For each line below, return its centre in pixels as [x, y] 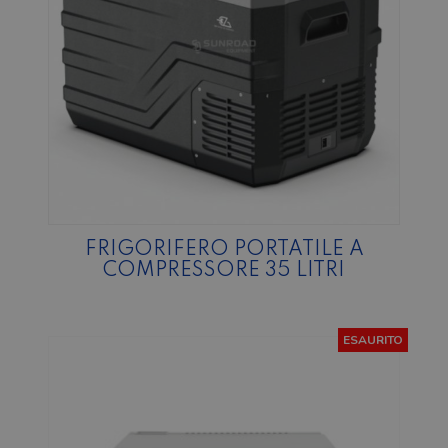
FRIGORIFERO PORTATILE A [224, 250]
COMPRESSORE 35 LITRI [224, 271]
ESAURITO [373, 339]
